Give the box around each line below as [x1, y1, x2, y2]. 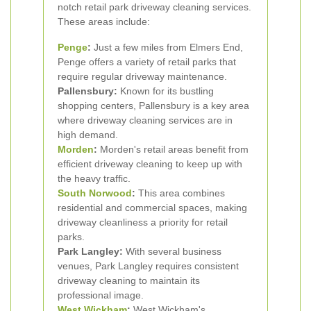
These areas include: [58, 16, 150, 27]
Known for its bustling [117, 85, 214, 96]
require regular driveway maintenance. [58, 71, 227, 82]
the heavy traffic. [58, 173, 131, 184]
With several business [123, 246, 221, 257]
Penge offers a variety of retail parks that [58, 56, 236, 67]
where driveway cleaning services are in [58, 115, 233, 126]
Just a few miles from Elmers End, [91, 42, 243, 53]
